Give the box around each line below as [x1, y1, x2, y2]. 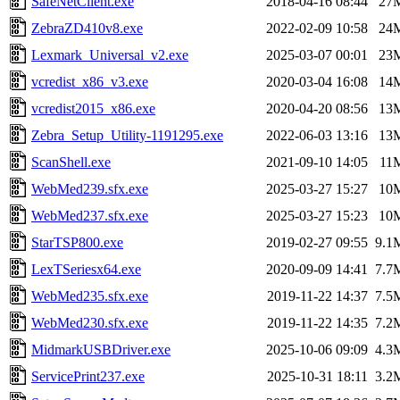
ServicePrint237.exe [31, 368, 145, 384]
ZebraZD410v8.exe [31, 20, 143, 36]
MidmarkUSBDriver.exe [31, 341, 171, 357]
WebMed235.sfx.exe [31, 287, 148, 304]
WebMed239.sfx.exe [31, 180, 148, 196]
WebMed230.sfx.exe [31, 314, 148, 330]
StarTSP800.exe [31, 234, 123, 250]
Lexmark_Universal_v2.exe [31, 46, 188, 62]
